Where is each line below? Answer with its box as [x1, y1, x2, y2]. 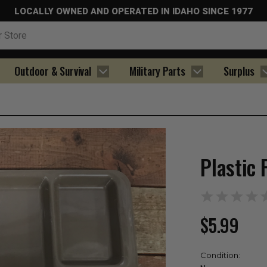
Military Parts [129, 63, 185, 79]
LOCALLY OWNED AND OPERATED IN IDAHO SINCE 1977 [14, 6, 253, 17]
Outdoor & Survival [14, 63, 91, 79]
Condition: [200, 250, 241, 260]
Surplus [223, 63, 254, 79]
